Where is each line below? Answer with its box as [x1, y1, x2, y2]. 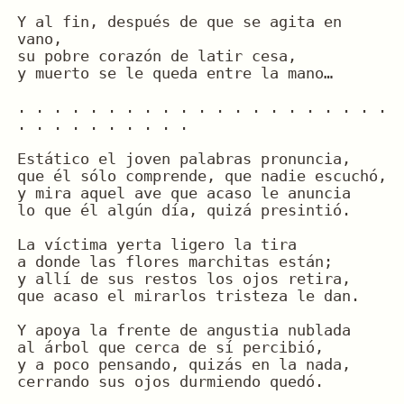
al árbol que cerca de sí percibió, [16, 338, 324, 356]
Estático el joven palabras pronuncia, [16, 150, 351, 168]
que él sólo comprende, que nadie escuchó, [16, 167, 387, 185]
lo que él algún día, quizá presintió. [16, 201, 351, 219]
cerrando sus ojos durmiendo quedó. [16, 372, 324, 390]
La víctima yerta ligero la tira [16, 235, 297, 253]
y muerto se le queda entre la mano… [16, 64, 333, 82]
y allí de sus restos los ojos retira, [16, 270, 351, 288]
